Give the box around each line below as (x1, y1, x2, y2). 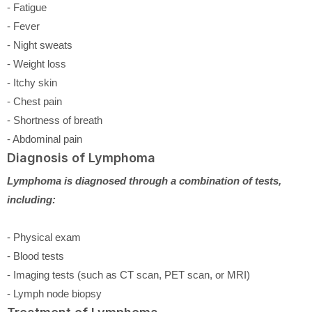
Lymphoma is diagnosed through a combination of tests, (7, 174, 281, 187)
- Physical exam (7, 231, 81, 243)
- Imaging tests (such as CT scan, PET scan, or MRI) (7, 268, 250, 281)
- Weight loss (7, 57, 66, 70)
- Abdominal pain (7, 132, 82, 145)
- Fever (7, 19, 40, 32)
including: (7, 193, 56, 205)
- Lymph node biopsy (7, 287, 102, 299)
